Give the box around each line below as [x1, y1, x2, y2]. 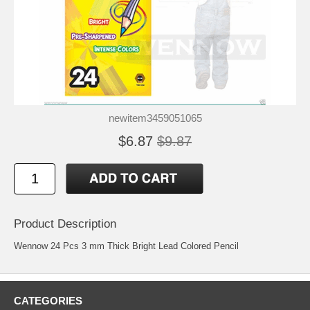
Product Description [14, 217, 116, 230]
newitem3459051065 [108, 111, 202, 124]
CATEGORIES [14, 294, 82, 307]
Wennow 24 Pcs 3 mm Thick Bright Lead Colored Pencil [14, 240, 239, 251]
